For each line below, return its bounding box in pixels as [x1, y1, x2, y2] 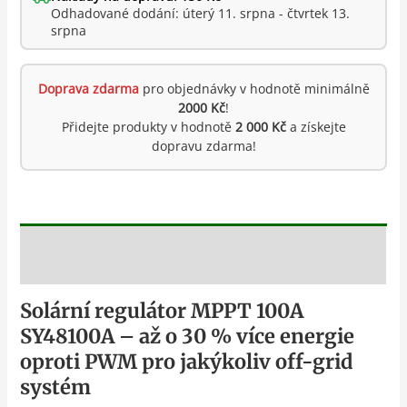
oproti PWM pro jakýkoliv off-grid [20, 348, 354, 374]
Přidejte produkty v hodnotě [61, 118, 235, 136]
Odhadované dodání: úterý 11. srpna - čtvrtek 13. [51, 5, 351, 23]
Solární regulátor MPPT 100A [20, 297, 304, 323]
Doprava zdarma [37, 80, 139, 98]
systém [20, 373, 92, 400]
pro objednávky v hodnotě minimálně [138, 80, 370, 98]
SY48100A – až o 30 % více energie [20, 323, 355, 349]
